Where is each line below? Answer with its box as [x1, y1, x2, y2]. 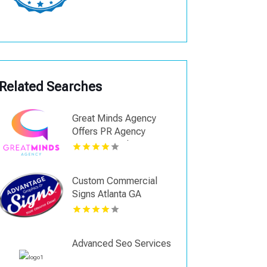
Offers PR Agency [72, 126, 146, 138]
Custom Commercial [72, 175, 158, 187]
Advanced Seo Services [72, 238, 172, 250]
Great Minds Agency [72, 113, 157, 125]
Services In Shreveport [72, 139, 167, 151]
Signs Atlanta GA [72, 188, 142, 200]
